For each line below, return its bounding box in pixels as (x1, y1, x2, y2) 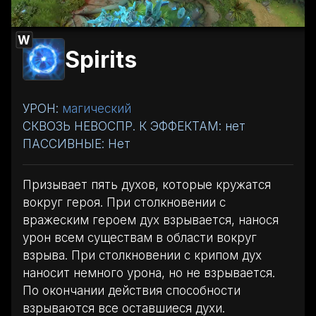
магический (62, 101, 131, 116)
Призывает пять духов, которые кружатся (23, 177, 271, 192)
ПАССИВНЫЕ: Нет (23, 136, 130, 151)
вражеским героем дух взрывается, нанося (23, 212, 279, 227)
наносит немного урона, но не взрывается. (23, 265, 275, 280)
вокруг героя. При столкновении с (23, 195, 226, 209)
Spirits (65, 45, 137, 73)
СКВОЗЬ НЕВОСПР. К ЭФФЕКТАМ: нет (23, 119, 245, 133)
